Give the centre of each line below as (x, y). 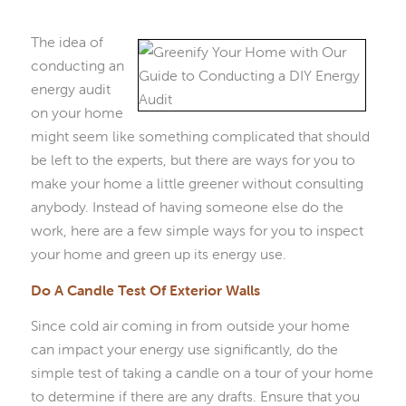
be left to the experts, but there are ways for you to (193, 159)
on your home (77, 112)
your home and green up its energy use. (158, 253)
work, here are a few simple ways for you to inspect (197, 230)
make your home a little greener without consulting (197, 183)
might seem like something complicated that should (200, 135)
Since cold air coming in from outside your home (190, 326)
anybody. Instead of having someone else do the (187, 206)
